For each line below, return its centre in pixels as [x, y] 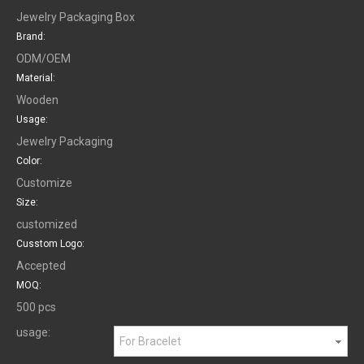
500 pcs [36, 307]
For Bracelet [150, 341]
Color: [29, 160]
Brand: [31, 36]
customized [47, 224]
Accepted [41, 265]
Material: [36, 78]
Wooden [37, 100]
